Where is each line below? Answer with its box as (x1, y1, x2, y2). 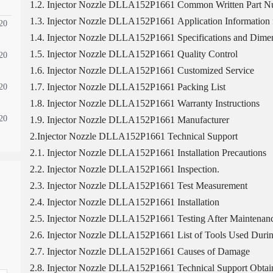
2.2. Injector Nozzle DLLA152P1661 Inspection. (29, 164, 219, 174)
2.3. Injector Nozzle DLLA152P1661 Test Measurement (29, 180, 247, 191)
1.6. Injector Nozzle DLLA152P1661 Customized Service (29, 65, 254, 76)
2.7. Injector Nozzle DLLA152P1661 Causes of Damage (29, 246, 250, 257)
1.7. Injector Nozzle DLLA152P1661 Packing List (29, 82, 225, 92)
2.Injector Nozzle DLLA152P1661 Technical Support (29, 131, 238, 141)
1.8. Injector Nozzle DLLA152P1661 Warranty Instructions (29, 98, 260, 108)
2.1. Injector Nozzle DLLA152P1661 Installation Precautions (29, 147, 266, 158)
